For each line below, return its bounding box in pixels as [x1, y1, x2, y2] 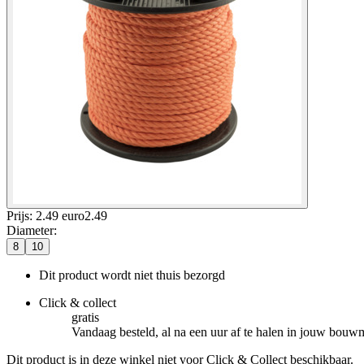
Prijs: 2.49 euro [6, 208, 84, 223]
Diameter [6, 223, 54, 237]
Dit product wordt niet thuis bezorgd [39, 267, 225, 282]
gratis [71, 310, 99, 324]
